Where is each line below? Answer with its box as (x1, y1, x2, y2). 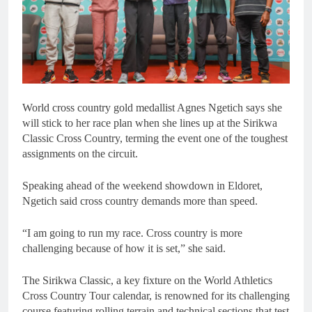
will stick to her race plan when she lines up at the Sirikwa (22, 117, 277, 130)
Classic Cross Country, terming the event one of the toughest (22, 132, 288, 145)
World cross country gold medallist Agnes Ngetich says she (22, 102, 282, 114)
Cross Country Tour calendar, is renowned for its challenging (22, 290, 290, 302)
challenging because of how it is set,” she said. (22, 242, 226, 255)
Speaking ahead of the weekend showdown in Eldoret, (22, 180, 263, 192)
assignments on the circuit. (22, 148, 138, 160)
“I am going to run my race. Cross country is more (22, 227, 242, 240)
